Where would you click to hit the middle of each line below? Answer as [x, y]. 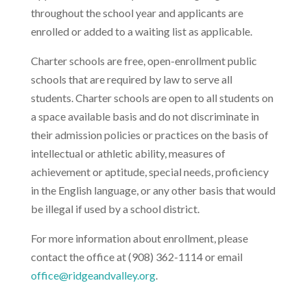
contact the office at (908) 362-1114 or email [136, 256]
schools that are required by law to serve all [131, 79]
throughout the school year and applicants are [137, 12]
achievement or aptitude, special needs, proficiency [149, 171]
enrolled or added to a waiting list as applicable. [143, 31]
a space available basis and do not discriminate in [145, 116]
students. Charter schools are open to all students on [152, 97]
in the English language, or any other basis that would [153, 190]
